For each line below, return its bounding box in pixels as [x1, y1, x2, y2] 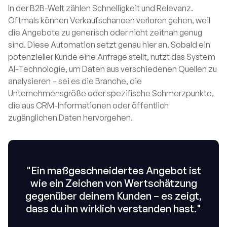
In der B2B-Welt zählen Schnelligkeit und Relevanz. [8, 3, 193, 13]
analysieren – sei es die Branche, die [8, 76, 142, 86]
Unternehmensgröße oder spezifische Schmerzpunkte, [8, 88, 214, 98]
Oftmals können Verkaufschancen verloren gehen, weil [8, 15, 210, 25]
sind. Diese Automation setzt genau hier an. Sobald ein [8, 40, 210, 50]
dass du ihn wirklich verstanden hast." [26, 202, 201, 215]
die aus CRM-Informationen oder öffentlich [8, 100, 169, 110]
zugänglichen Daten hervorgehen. [8, 112, 133, 123]
